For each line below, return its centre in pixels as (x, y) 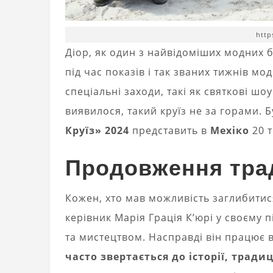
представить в (170, 130)
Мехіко (230, 130)
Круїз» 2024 (97, 130)
